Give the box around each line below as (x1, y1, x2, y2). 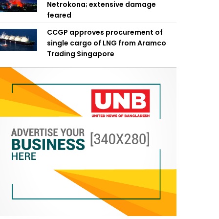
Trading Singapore (47, 49, 114, 59)
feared (47, 10, 71, 20)
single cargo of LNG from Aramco (47, 38, 166, 48)
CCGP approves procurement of (47, 27, 163, 37)
